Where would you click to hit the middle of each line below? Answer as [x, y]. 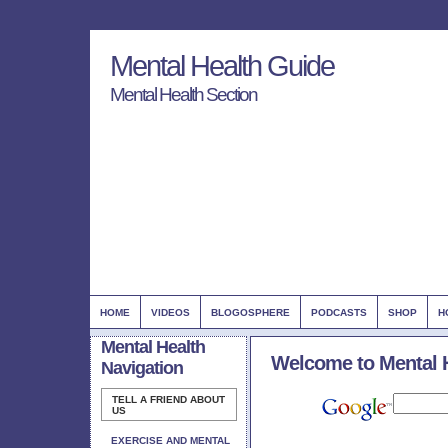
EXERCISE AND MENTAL [170, 440]
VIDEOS [170, 312]
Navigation [142, 368]
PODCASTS [339, 312]
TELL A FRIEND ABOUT [168, 399]
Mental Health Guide [222, 66]
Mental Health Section [183, 94]
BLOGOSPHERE [250, 312]
